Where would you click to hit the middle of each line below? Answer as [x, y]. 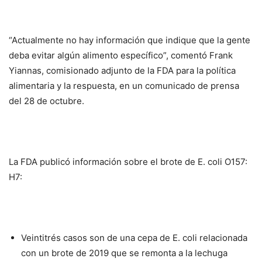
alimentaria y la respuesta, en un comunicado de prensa [124, 86]
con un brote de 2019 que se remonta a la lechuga [124, 253]
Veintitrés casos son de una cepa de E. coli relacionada [134, 238]
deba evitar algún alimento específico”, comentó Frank [121, 56]
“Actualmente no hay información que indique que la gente [130, 40]
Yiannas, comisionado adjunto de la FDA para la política [122, 71]
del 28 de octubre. [46, 101]
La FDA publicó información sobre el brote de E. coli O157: [128, 162]
